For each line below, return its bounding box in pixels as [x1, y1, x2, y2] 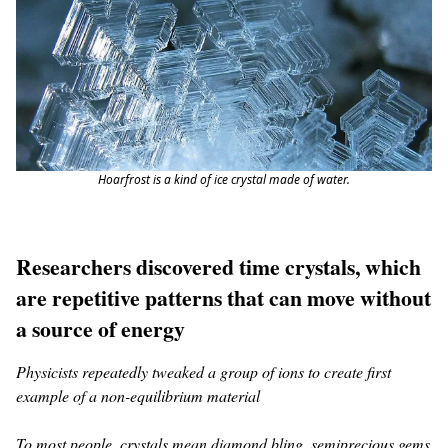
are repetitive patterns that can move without [16, 281, 431, 313]
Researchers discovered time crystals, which [16, 250, 421, 282]
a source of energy [16, 312, 185, 344]
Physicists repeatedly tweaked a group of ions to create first [16, 360, 391, 382]
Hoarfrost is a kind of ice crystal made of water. [98, 171, 350, 188]
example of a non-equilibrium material [16, 384, 260, 406]
